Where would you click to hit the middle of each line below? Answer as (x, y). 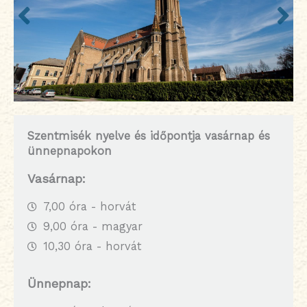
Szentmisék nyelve (79, 136)
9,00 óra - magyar (93, 227)
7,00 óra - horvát (89, 207)
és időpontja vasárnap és (200, 136)
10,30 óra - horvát (92, 247)
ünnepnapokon (70, 151)
